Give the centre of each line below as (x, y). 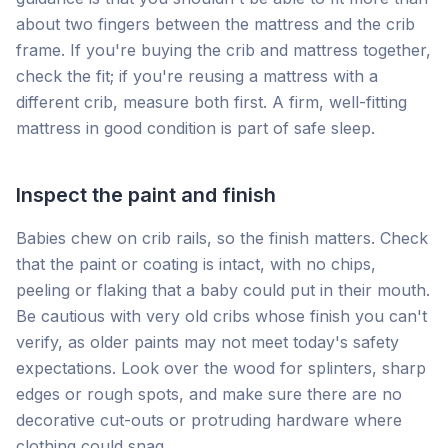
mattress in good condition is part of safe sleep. (195, 128)
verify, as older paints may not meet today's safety (207, 342)
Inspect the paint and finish (146, 195)
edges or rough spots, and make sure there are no (209, 394)
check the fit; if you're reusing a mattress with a (197, 76)
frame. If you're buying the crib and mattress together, (223, 50)
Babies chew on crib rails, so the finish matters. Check (222, 238)
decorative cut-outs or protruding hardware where (209, 420)
